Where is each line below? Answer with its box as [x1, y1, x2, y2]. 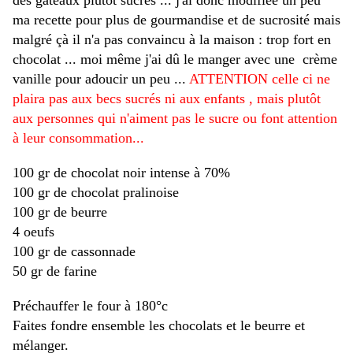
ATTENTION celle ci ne [189, 71, 330, 87]
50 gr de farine [13, 263, 97, 280]
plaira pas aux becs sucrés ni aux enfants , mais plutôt [13, 91, 321, 107]
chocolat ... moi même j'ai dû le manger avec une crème [13, 51, 337, 68]
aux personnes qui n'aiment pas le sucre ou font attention [13, 110, 337, 127]
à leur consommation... [13, 130, 144, 147]
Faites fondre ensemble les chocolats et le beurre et [13, 318, 305, 334]
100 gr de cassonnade [13, 243, 136, 260]
